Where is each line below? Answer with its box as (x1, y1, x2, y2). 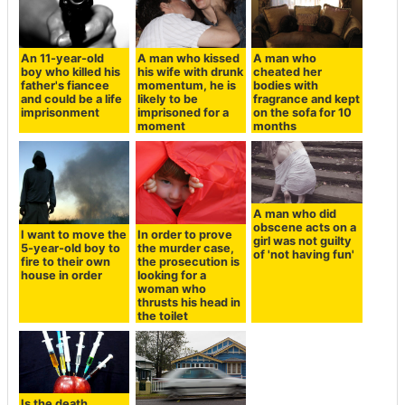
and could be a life (21, 91, 123, 106)
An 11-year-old (21, 51, 105, 65)
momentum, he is (137, 78, 236, 92)
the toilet (137, 308, 188, 323)
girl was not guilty (253, 233, 353, 248)
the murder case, (137, 240, 234, 255)
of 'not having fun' (253, 247, 355, 261)
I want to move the (21, 227, 127, 241)
